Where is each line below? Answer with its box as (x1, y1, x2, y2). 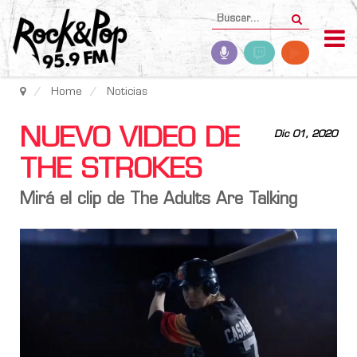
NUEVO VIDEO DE (20, 126, 240, 154)
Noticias (107, 87, 147, 97)
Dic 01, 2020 (274, 130, 337, 139)
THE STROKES (20, 157, 202, 185)
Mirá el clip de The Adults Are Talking (20, 192, 297, 208)
